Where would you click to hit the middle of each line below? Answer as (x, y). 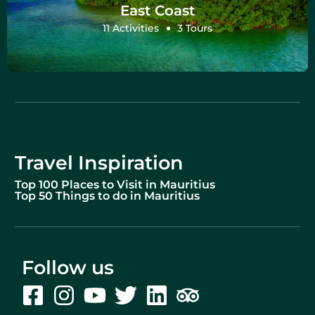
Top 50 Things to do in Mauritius (107, 196)
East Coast (157, 10)
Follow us (68, 268)
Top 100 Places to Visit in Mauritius (115, 185)
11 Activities (131, 28)
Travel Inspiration (99, 163)
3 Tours (194, 28)
